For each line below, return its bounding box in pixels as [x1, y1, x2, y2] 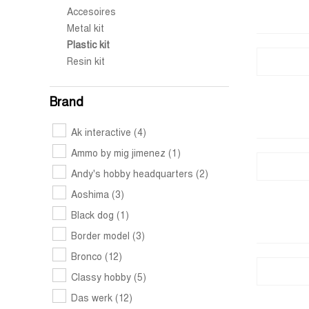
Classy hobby [71, 274, 134, 283]
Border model [71, 232, 132, 241]
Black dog [71, 212, 117, 221]
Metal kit [67, 25, 104, 34]
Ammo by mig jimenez [71, 150, 168, 159]
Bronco [71, 253, 105, 262]
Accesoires [67, 8, 116, 17]
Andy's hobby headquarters [71, 170, 196, 179]
